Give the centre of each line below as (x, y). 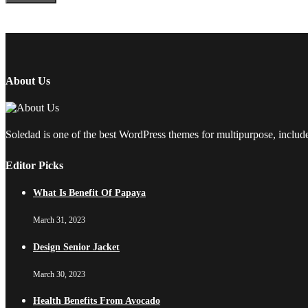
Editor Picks (34, 165)
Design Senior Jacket (76, 247)
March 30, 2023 (59, 274)
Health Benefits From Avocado (97, 301)
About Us (28, 81)
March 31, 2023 (59, 220)
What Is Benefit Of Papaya (89, 193)
